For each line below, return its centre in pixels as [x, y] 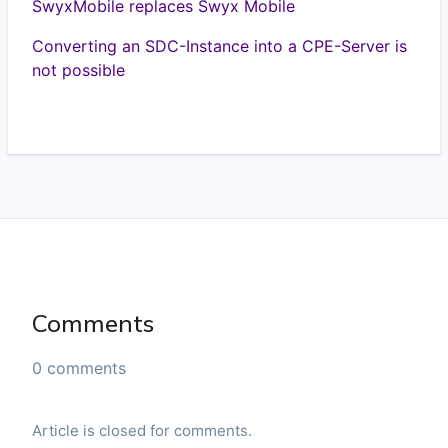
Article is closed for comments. [142, 430]
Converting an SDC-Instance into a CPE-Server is [219, 46]
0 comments [79, 368]
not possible [78, 70]
